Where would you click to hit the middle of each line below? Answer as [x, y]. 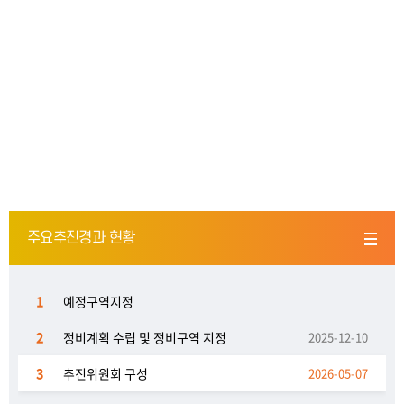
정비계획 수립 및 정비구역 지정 [145, 337]
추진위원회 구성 [106, 373]
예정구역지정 [98, 301]
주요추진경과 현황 [81, 238]
